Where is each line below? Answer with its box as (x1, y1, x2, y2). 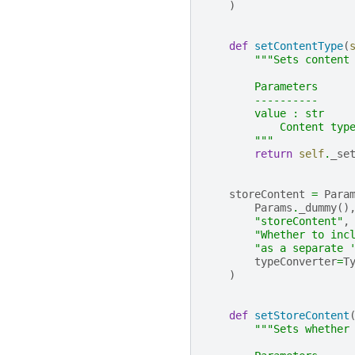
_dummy (299, 201, 337, 215)
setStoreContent (254, 309, 349, 323)
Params (254, 201, 292, 215)
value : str (204, 107, 324, 120)
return (254, 147, 292, 161)
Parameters (204, 80, 318, 94)
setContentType (254, 40, 343, 53)
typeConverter (254, 255, 337, 269)
